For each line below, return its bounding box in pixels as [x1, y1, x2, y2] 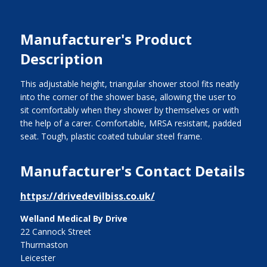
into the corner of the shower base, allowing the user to [20, 91, 236, 103]
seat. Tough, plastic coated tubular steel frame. [20, 130, 202, 142]
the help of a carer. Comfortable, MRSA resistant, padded [20, 117, 241, 129]
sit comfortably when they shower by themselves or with [20, 104, 239, 116]
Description [20, 48, 103, 69]
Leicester [20, 252, 55, 263]
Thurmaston [20, 238, 68, 250]
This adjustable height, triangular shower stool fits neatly [20, 77, 239, 89]
